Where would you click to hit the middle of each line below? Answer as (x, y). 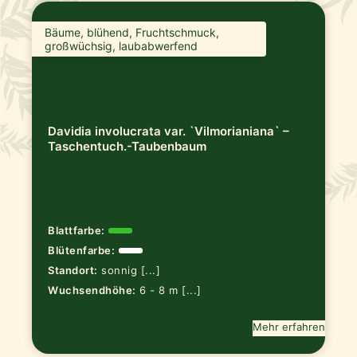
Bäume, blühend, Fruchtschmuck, (132, 32)
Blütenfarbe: (82, 251)
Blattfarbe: (76, 231)
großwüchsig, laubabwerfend (122, 45)
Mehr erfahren (288, 326)
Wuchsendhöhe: (92, 290)
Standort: (73, 270)
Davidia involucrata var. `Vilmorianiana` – (169, 131)
